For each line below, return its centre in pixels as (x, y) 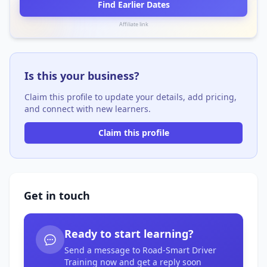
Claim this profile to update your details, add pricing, (131, 97)
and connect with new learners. (88, 108)
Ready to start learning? (129, 233)
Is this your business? (82, 75)
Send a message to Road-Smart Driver (140, 250)
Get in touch (57, 195)
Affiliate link (133, 24)
